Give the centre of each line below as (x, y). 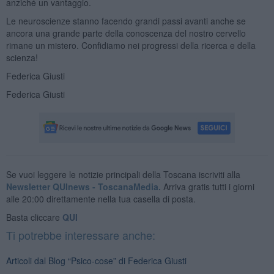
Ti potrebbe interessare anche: (80, 235)
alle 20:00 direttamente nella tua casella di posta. (101, 198)
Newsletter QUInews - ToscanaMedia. (83, 186)
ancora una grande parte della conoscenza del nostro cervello (126, 33)
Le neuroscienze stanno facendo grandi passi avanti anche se (126, 20)
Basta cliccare (34, 217)
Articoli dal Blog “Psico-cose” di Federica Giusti (96, 260)
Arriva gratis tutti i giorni (207, 186)
